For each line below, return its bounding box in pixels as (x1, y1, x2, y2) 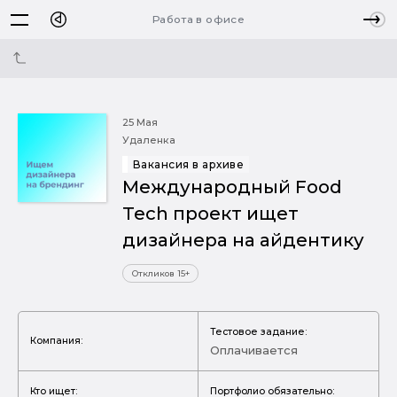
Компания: (30, 334, 82, 346)
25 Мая (122, 116, 158, 128)
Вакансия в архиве (133, 158, 245, 171)
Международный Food (122, 175, 342, 198)
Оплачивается (210, 342, 298, 357)
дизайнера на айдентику (122, 229, 364, 251)
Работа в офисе (152, 12, 245, 26)
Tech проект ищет (122, 202, 299, 224)
